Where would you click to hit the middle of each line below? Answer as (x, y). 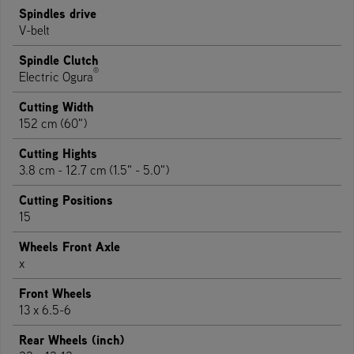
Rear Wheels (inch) (72, 339)
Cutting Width (56, 106)
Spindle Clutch (58, 60)
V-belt (34, 30)
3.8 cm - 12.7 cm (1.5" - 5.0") (94, 169)
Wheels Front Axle (70, 246)
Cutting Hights (58, 153)
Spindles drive (58, 13)
